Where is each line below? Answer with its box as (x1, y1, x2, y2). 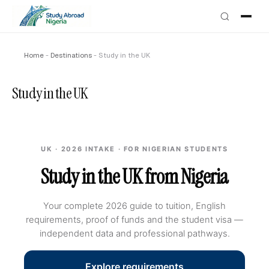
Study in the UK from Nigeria (41, 163, 228, 190)
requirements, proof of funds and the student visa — (26, 214, 243, 225)
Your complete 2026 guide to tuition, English (43, 201, 226, 211)
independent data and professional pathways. (39, 228, 230, 239)
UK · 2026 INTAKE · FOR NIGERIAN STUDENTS (41, 145, 228, 153)
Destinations (50, 50, 92, 59)
